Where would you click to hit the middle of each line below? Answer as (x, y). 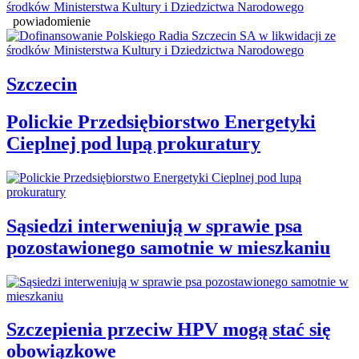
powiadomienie (52, 21)
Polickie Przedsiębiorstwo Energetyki (161, 121)
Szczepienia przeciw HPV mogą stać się (169, 330)
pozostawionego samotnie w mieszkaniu (168, 247)
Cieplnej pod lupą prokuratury (133, 143)
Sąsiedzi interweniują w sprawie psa (154, 226)
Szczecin (42, 84)
